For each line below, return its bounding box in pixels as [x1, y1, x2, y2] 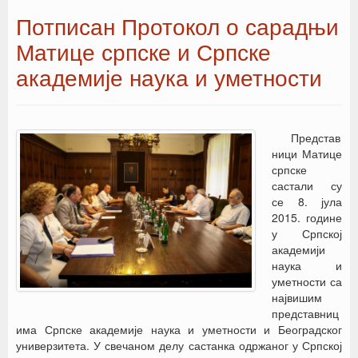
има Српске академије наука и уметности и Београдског [16, 321, 342, 337]
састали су [272, 177, 342, 193]
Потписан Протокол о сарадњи [16, 10, 339, 42]
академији [272, 241, 325, 257]
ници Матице [272, 145, 342, 161]
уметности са [272, 273, 342, 289]
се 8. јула [272, 193, 342, 209]
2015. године [272, 209, 342, 225]
